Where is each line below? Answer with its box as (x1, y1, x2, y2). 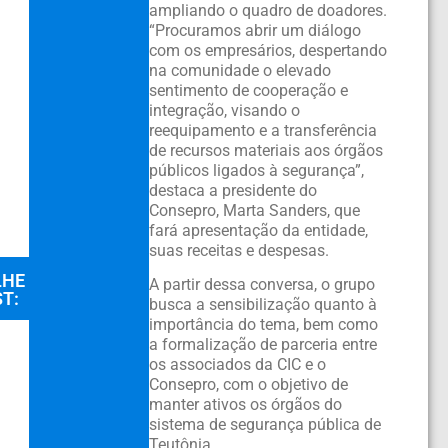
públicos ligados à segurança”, (148, 161, 364, 181)
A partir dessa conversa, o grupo (148, 275, 375, 295)
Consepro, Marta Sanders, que (148, 201, 360, 221)
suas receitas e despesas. (148, 241, 329, 261)
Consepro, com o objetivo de (148, 375, 348, 395)
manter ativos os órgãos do (148, 395, 342, 415)
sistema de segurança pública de (148, 415, 381, 435)
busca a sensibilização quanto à (148, 295, 377, 315)
